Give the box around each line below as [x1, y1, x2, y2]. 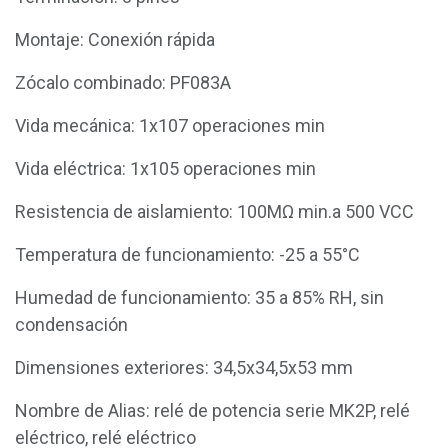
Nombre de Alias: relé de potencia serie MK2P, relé [15, 399, 410, 421]
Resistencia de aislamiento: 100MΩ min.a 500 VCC [15, 200, 414, 222]
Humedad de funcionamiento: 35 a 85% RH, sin [15, 286, 384, 308]
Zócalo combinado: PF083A [15, 71, 231, 93]
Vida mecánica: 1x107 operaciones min [15, 114, 325, 136]
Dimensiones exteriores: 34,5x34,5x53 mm [15, 356, 353, 378]
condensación [15, 313, 128, 335]
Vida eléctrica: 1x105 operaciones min [15, 157, 316, 179]
